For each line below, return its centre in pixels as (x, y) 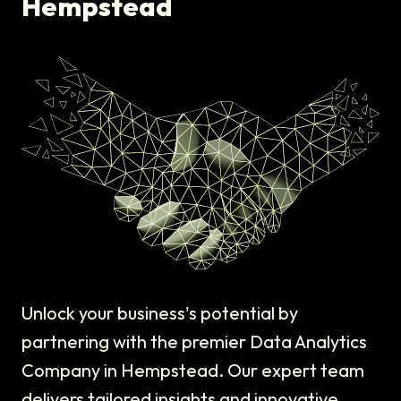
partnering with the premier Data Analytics (194, 342)
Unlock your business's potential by (160, 313)
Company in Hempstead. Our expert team (193, 371)
